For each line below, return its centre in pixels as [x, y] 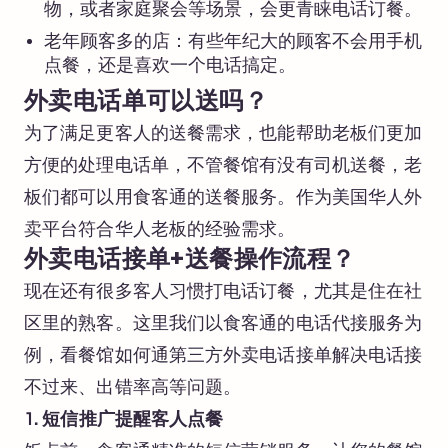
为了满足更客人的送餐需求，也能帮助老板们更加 [223, 134]
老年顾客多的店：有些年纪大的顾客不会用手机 [233, 42]
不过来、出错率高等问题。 [133, 388]
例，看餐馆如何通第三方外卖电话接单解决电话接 [223, 356]
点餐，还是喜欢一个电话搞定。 [170, 66]
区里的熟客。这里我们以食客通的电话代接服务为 [223, 324]
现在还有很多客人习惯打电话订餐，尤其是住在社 [223, 292]
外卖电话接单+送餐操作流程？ [190, 261]
